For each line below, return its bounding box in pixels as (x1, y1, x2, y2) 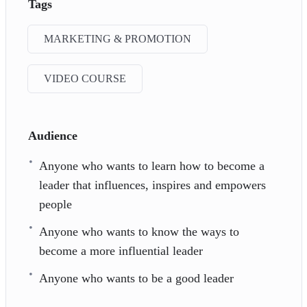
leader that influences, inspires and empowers (38, 177, 266, 192)
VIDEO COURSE (43, 72, 126, 84)
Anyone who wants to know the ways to (38, 224, 239, 238)
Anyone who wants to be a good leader (38, 271, 234, 285)
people (38, 197, 72, 211)
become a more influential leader (38, 243, 203, 258)
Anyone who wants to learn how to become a (38, 158, 265, 173)
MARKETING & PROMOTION (43, 32, 191, 45)
